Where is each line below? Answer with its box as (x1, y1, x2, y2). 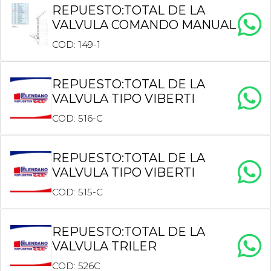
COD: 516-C (52, 113, 103, 124)
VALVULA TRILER (52, 239, 157, 253)
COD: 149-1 (52, 39, 100, 50)
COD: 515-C (52, 186, 103, 198)
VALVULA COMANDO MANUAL (52, 18, 236, 32)
